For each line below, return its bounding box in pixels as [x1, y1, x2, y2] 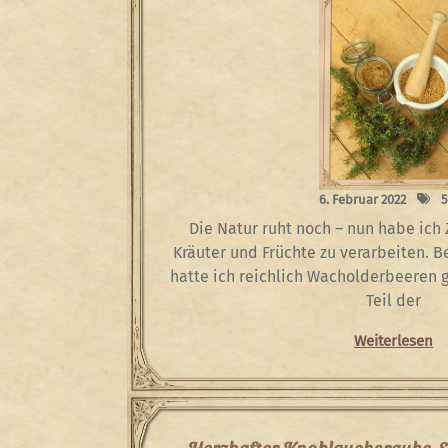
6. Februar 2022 [319, 192, 406, 208]
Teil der [366, 291, 421, 311]
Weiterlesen [354, 332, 433, 351]
